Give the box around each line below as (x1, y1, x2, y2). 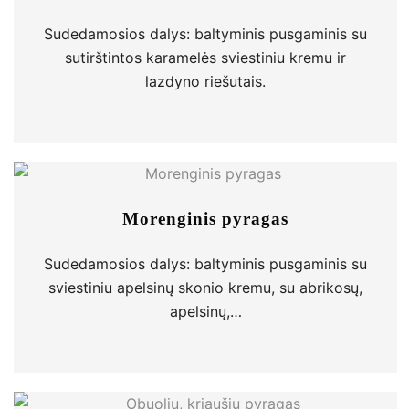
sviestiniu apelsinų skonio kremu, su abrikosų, (48, 278, 362, 297)
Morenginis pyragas (122, 209, 288, 228)
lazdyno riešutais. (145, 72, 266, 90)
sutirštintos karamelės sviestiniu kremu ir (65, 48, 346, 67)
